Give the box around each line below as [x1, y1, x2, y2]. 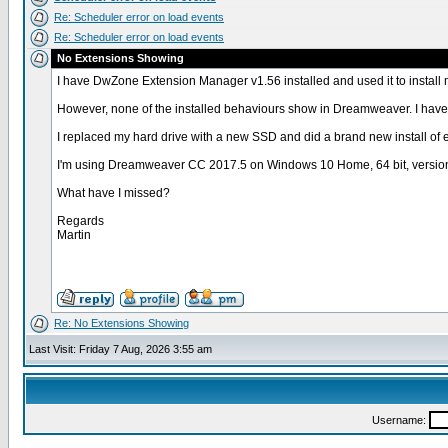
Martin [57, 228, 91, 242]
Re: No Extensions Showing [54, 317, 189, 329]
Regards [57, 214, 104, 228]
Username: [371, 414, 429, 426]
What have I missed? [57, 186, 170, 200]
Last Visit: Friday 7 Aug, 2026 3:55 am [29, 343, 212, 355]
